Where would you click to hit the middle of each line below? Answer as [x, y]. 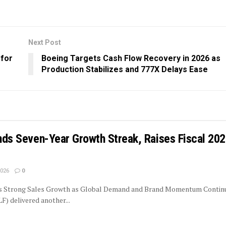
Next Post [45, 42]
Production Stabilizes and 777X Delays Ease [125, 69]
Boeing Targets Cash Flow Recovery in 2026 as [131, 58]
